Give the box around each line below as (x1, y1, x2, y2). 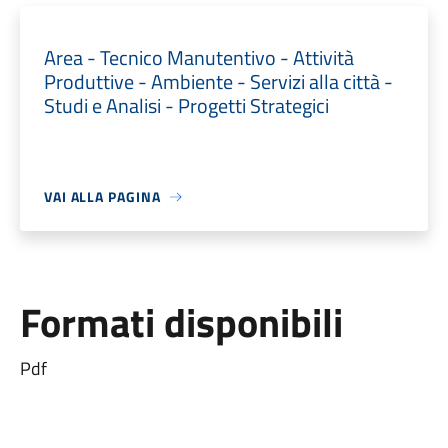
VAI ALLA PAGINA (43, 186, 161, 207)
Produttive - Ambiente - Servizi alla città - (43, 66, 393, 97)
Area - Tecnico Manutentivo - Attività (43, 42, 354, 73)
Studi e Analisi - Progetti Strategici (43, 90, 329, 121)
